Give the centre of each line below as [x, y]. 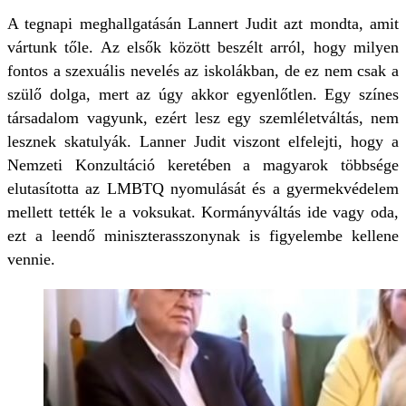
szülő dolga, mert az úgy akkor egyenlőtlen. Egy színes [203, 94]
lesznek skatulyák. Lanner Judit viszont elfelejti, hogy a [203, 141]
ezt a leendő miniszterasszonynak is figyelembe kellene [203, 236]
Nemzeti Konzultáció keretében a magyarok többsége [203, 165]
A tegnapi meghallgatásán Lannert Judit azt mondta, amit [203, 24]
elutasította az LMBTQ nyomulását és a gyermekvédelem [203, 188]
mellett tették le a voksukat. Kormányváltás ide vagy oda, [203, 212]
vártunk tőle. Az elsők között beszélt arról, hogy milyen [203, 47]
